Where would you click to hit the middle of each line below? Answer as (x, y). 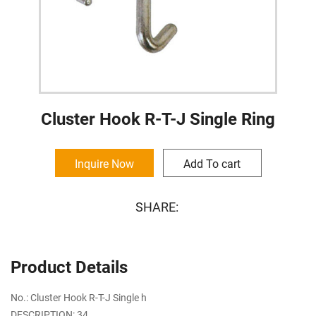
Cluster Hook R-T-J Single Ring (158, 118)
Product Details (69, 266)
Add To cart (212, 163)
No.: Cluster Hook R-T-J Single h (79, 297)
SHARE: (157, 206)
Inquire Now (104, 163)
